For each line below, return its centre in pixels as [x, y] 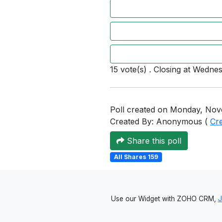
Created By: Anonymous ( [160, 121]
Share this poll [153, 141]
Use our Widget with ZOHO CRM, [164, 199]
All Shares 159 [136, 157]
